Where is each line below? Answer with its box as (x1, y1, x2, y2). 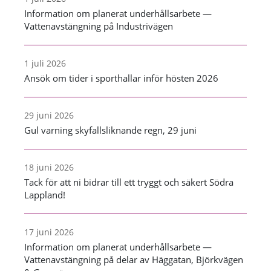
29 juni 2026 (24, 109, 74, 121)
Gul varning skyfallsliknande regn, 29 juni (24, 123, 197, 136)
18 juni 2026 (24, 161, 74, 173)
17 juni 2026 (24, 226, 74, 238)
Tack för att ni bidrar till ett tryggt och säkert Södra (24, 175, 233, 188)
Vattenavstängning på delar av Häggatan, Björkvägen (24, 253, 243, 266)
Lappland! (24, 188, 65, 201)
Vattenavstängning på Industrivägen (24, 19, 173, 32)
